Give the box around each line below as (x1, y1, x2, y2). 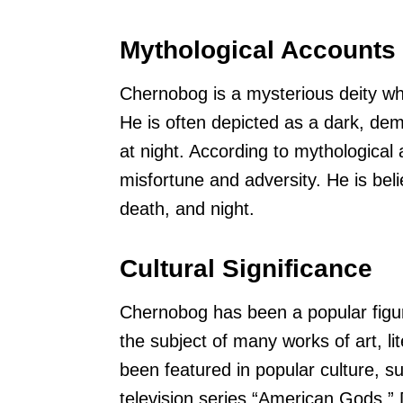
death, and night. (120, 199, 255, 219)
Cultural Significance (120, 255, 372, 283)
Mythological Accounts (120, 36, 396, 65)
